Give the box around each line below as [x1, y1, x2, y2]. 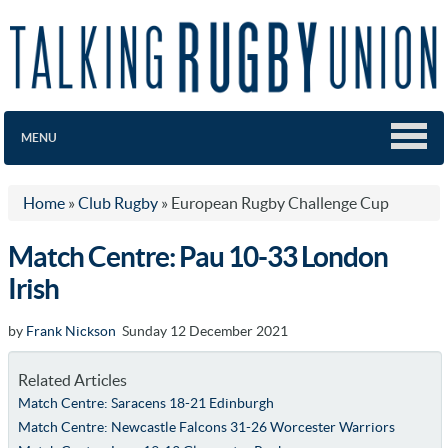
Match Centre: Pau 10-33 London [8, 240, 388, 273]
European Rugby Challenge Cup [171, 193, 389, 212]
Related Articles [17, 370, 127, 389]
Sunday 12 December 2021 [116, 322, 288, 339]
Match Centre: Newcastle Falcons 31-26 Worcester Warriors [17, 418, 395, 435]
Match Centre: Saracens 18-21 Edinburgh [17, 394, 274, 411]
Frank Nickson [26, 322, 116, 339]
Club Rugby [78, 193, 158, 212]
